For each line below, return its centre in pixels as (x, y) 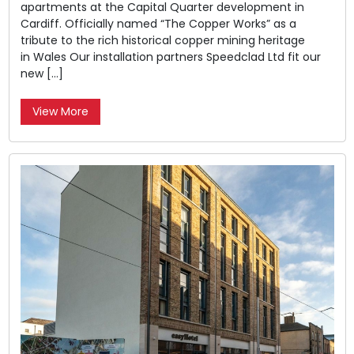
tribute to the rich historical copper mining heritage (162, 41)
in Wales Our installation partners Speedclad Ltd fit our (170, 57)
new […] (41, 74)
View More (60, 112)
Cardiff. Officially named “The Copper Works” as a (158, 24)
